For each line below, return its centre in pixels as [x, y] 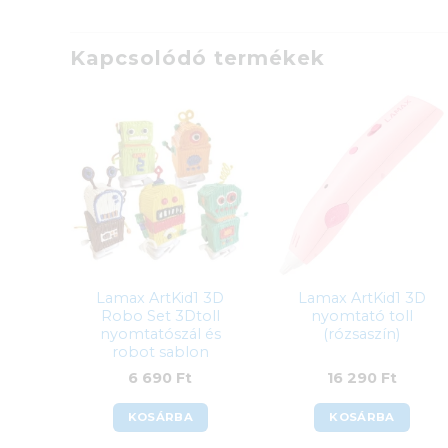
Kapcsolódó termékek [197, 57]
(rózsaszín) [362, 333]
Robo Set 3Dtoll [160, 315]
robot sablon [160, 351]
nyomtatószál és [160, 333]
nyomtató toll [361, 315]
